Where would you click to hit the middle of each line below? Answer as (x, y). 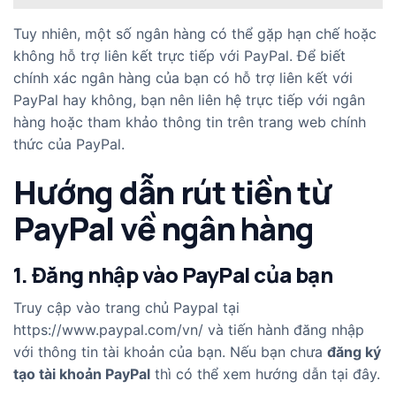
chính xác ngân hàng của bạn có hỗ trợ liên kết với (183, 78)
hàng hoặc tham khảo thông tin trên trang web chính (190, 122)
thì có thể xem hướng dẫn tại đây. (265, 374)
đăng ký (354, 352)
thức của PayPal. (69, 145)
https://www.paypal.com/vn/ (108, 330)
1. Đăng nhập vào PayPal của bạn (173, 275)
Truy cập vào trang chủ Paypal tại (126, 308)
